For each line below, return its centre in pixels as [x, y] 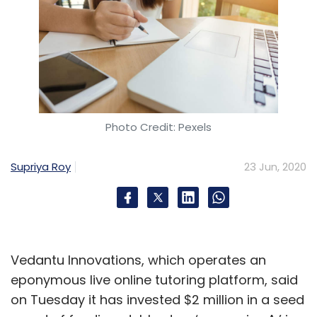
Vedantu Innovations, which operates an [138, 260]
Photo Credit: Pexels [158, 127]
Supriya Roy [41, 166]
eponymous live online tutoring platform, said [154, 279]
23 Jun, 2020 [275, 166]
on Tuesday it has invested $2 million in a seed [157, 299]
